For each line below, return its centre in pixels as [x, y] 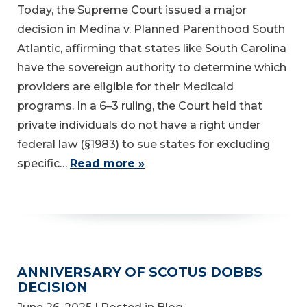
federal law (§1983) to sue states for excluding [144, 145]
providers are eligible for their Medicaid [125, 87]
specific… [44, 164]
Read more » [107, 164]
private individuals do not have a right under [139, 125]
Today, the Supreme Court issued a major [132, 10]
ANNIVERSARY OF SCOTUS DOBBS [140, 272]
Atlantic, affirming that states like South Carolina [152, 49]
